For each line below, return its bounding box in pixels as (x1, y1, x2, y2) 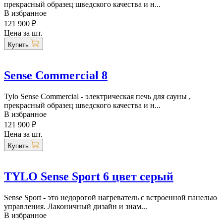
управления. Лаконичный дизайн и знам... (4, 202, 147, 211)
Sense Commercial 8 (4, 69, 108, 82)
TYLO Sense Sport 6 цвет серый (4, 169, 173, 183)
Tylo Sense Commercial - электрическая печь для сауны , (4, 92, 191, 101)
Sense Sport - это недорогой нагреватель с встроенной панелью (4, 193, 217, 202)
